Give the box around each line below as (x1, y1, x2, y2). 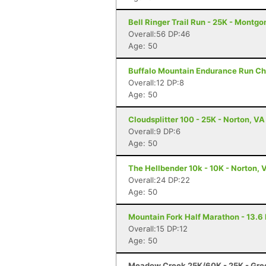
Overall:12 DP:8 (128, 78, 184, 87)
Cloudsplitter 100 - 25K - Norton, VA (128, 115, 265, 124)
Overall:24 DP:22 (128, 175, 190, 185)
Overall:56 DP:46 (128, 29, 190, 39)
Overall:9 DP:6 (128, 126, 180, 136)
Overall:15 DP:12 (128, 224, 188, 233)
